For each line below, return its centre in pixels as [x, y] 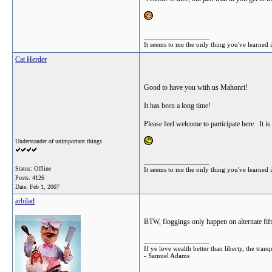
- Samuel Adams [167, 256]
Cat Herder [31, 59]
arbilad [25, 201]
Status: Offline [33, 168]
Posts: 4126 [30, 178]
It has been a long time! [177, 106]
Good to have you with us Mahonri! [196, 87]
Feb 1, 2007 [45, 187]
